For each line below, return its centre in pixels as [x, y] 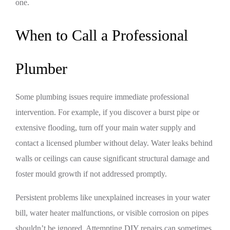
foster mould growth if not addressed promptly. [91, 174]
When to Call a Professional [102, 35]
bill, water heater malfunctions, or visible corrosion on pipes [112, 213]
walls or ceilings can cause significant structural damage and [112, 158]
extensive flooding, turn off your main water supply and [106, 128]
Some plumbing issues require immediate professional [102, 97]
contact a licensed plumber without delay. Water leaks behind [114, 143]
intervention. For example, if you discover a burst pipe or [107, 112]
